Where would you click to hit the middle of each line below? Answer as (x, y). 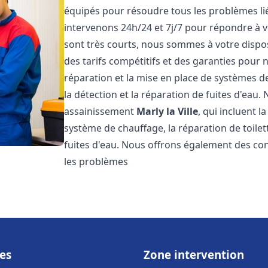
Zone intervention (194, 255)
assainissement (100, 111)
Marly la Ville (167, 111)
